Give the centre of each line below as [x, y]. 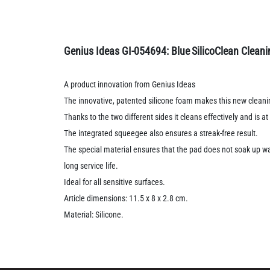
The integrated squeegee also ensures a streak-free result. [161, 133]
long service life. [92, 165]
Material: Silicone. [94, 214]
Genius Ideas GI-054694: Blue [127, 51]
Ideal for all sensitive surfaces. [115, 182]
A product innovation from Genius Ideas [130, 84]
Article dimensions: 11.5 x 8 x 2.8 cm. [126, 198]
